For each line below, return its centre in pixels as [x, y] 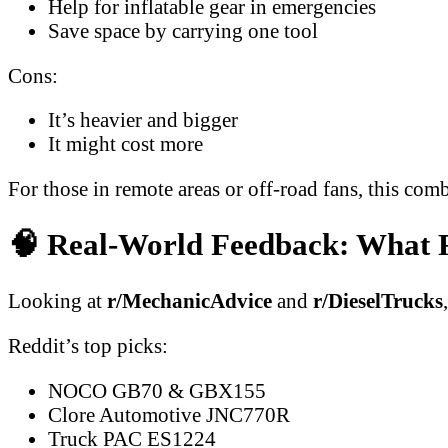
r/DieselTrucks [378, 300]
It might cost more [125, 144]
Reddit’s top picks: [88, 345]
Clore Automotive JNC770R [169, 414]
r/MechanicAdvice [189, 300]
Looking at [57, 300]
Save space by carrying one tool [183, 30]
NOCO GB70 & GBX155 [157, 390]
